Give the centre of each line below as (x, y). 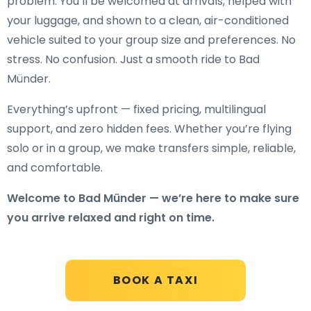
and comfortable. (55, 168)
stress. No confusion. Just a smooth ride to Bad (133, 59)
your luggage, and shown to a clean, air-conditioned (148, 20)
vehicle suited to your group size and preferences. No (151, 40)
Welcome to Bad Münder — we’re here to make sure (153, 198)
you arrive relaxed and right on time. (111, 218)
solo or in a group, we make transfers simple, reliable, (151, 148)
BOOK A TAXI (155, 280)
